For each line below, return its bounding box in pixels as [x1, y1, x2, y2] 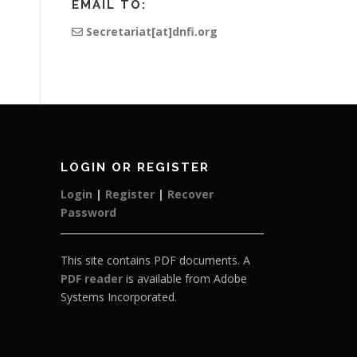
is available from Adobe [123, 271, 247, 286]
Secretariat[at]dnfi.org [83, 24, 218, 39]
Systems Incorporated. [61, 289, 177, 304]
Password [61, 205, 116, 220]
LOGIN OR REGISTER [61, 160, 210, 175]
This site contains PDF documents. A [61, 253, 250, 268]
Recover [167, 186, 214, 202]
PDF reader [61, 271, 123, 286]
